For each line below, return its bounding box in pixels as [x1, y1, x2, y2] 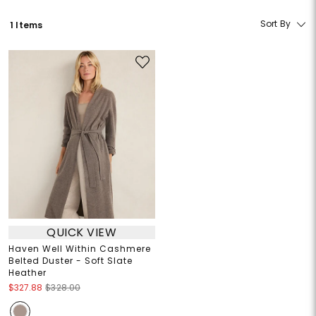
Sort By [260, 18, 291, 30]
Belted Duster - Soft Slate [8, 255, 133, 267]
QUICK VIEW [47, 224, 117, 241]
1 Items [10, 18, 43, 31]
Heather [8, 267, 47, 279]
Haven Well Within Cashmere [8, 243, 151, 255]
